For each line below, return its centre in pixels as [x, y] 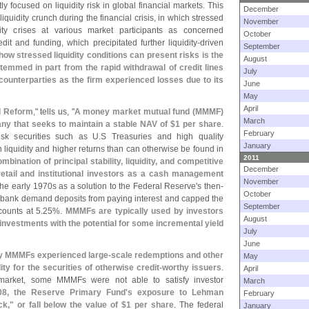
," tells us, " [53, 112]
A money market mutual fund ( [135, 112]
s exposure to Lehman [176, 292]
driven [212, 43]
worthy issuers [192, 268]
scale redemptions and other [167, 255]
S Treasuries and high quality [162, 137]
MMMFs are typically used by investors [144, 211]
